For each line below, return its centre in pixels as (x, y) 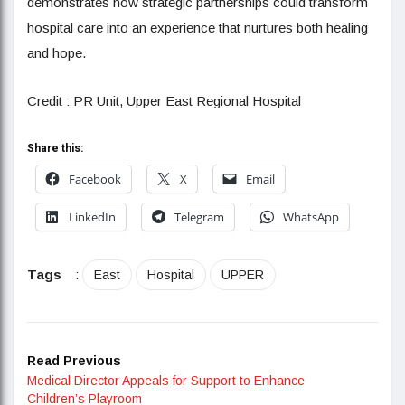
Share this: (55, 148)
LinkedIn (92, 217)
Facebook (95, 179)
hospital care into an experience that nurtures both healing (198, 28)
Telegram (199, 217)
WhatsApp (311, 217)
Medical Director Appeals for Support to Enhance (166, 381)
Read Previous (74, 361)
